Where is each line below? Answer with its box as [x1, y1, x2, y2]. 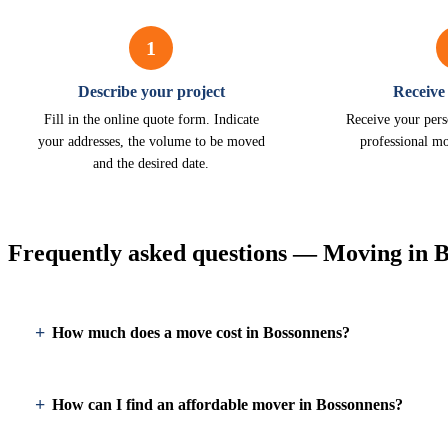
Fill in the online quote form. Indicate [43, 112, 259, 127]
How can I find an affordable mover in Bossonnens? [52, 396, 403, 413]
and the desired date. [93, 156, 210, 171]
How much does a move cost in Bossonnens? [52, 324, 350, 341]
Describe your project [77, 83, 225, 100]
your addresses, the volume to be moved [37, 134, 265, 149]
